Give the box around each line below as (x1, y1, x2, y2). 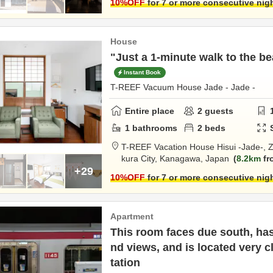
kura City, (121, 154, 160, 163)
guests (202, 105, 234, 116)
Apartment (110, 211, 154, 221)
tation (110, 257, 140, 269)
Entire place (125, 105, 174, 116)
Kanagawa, (160, 154, 205, 163)
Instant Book (124, 69, 161, 76)
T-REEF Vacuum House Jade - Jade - (110, 82, 255, 92)
